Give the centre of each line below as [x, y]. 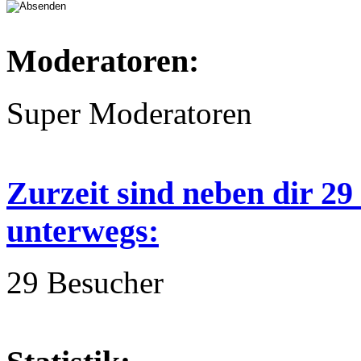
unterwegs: [83, 230]
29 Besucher [85, 283]
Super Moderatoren [129, 113]
